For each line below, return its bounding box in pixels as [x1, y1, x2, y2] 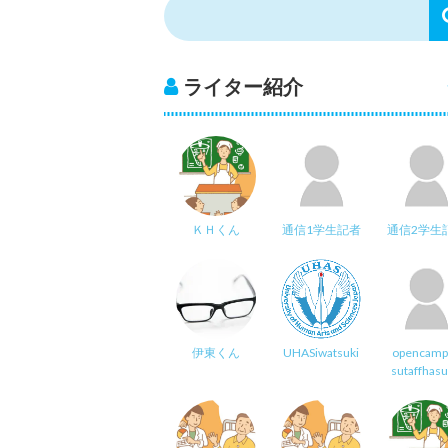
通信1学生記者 [281, 221, 361, 237]
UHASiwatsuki [283, 344, 360, 360]
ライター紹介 [182, 73, 303, 98]
